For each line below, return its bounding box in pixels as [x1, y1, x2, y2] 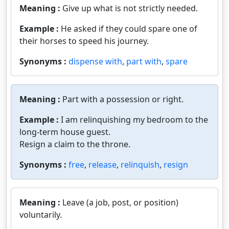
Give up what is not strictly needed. [62, 2, 198, 14]
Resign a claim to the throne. [19, 138, 130, 150]
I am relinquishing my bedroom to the [61, 113, 208, 125]
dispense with [68, 55, 122, 67]
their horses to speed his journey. [19, 35, 149, 47]
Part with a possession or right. [62, 93, 184, 105]
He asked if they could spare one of [61, 22, 197, 34]
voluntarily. [19, 209, 62, 220]
